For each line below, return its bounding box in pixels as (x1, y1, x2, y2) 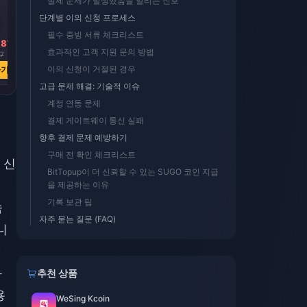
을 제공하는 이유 (47, 180, 109, 190)
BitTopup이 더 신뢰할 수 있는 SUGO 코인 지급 (47, 167, 219, 177)
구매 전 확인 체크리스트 (47, 149, 136, 160)
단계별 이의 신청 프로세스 (39, 12, 136, 23)
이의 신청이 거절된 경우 (47, 64, 136, 74)
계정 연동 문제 (47, 98, 101, 108)
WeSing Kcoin (56, 293, 110, 304)
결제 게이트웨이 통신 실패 (47, 115, 144, 125)
